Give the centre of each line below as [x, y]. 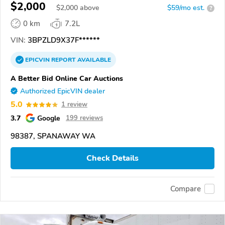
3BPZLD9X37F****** [63, 40]
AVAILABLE [93, 60]
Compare [186, 189]
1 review [74, 105]
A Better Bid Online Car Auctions [67, 79]
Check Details [113, 158]
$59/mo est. [186, 8]
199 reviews [84, 118]
